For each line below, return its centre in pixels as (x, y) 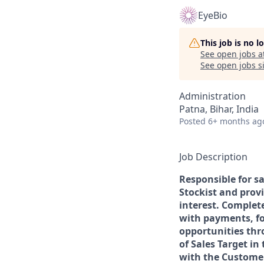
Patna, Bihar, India (219, 109)
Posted (192, 121)
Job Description (213, 157)
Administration (212, 96)
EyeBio (213, 15)
